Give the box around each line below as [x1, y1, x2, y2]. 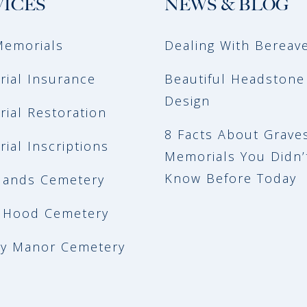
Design [164, 93, 210, 110]
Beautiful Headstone [164, 71, 305, 88]
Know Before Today [164, 170, 297, 187]
